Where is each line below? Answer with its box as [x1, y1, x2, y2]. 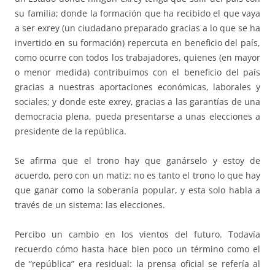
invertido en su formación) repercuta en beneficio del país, [15, 37, 260, 49]
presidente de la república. [15, 125, 126, 137]
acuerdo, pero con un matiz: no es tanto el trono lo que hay [15, 169, 260, 182]
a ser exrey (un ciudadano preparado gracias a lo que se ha [15, 22, 260, 34]
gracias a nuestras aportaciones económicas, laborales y [15, 81, 260, 93]
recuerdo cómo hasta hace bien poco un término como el [15, 243, 260, 255]
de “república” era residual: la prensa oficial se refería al [15, 258, 260, 270]
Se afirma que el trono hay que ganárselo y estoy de [15, 155, 260, 167]
